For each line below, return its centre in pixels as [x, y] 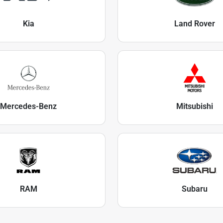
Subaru [195, 189]
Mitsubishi [195, 106]
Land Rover [195, 23]
